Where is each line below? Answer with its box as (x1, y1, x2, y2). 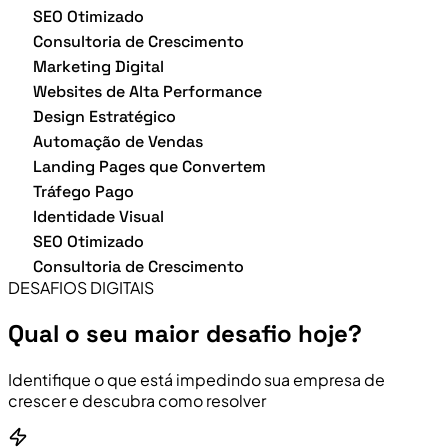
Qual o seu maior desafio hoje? (8, 317, 362, 349)
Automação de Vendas (33, 130, 203, 152)
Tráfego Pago (33, 180, 134, 202)
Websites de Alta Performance (33, 80, 262, 102)
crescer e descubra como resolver (8, 389, 266, 411)
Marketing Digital (33, 55, 164, 77)
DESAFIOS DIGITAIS (8, 276, 154, 298)
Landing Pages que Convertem (33, 155, 266, 177)
